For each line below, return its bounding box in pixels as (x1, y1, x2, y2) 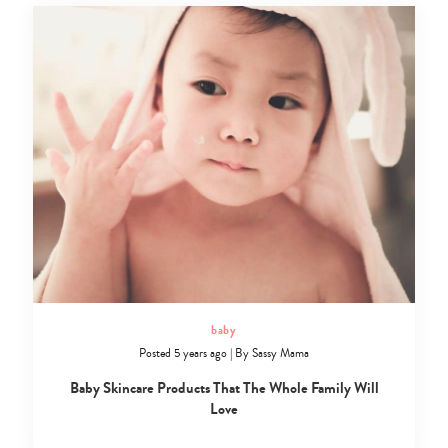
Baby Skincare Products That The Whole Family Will (69, 377, 379, 400)
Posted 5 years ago (139, 345, 227, 363)
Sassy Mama (252, 345, 309, 363)
